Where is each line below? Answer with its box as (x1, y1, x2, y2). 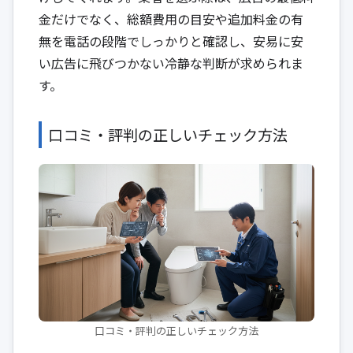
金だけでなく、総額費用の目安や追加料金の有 (39, 9, 303, 28)
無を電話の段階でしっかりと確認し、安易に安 (39, 31, 303, 50)
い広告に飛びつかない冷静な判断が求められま (39, 53, 303, 72)
